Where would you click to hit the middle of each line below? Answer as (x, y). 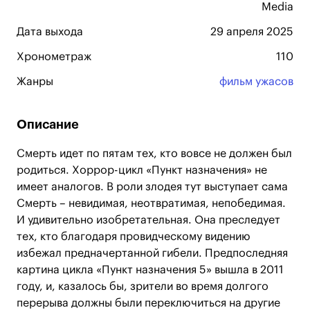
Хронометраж (54, 57)
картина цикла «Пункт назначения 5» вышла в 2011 (150, 270)
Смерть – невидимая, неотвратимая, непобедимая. (151, 203)
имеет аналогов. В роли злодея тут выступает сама (152, 187)
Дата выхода (50, 32)
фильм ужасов (256, 82)
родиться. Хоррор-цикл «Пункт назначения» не (142, 170)
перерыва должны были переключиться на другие (148, 303)
